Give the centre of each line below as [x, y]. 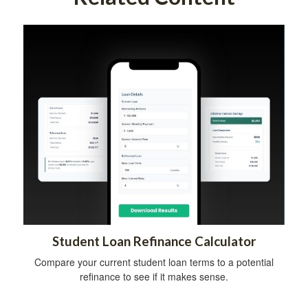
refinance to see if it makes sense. [154, 277]
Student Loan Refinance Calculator [154, 242]
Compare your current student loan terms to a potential [154, 262]
